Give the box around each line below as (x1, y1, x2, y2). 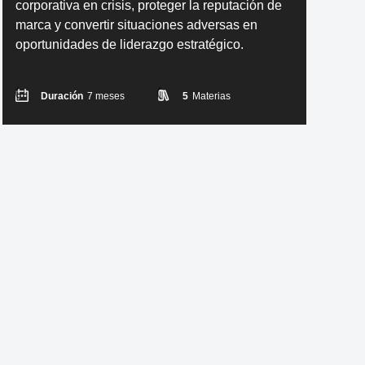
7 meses (86, 90, 125, 102)
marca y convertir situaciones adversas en (15, 17, 257, 32)
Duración (40, 90, 83, 102)
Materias (191, 90, 231, 102)
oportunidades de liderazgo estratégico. (15, 37, 244, 51)
